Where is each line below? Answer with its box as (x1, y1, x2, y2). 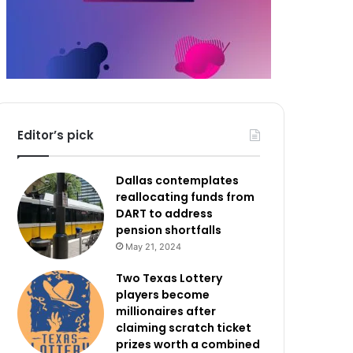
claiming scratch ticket (116, 320, 252, 336)
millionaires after (116, 303, 217, 319)
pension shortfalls (116, 222, 222, 238)
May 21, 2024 (125, 241, 182, 252)
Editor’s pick (17, 127, 95, 143)
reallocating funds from (116, 189, 255, 205)
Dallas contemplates (116, 173, 240, 188)
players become (116, 287, 210, 303)
